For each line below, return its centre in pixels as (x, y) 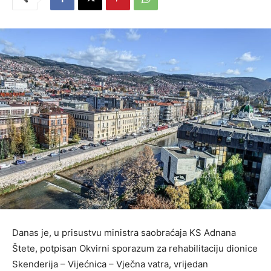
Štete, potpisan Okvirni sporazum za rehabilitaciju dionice (135, 248)
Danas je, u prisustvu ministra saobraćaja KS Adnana (124, 232)
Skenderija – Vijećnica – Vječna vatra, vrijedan (110, 264)
